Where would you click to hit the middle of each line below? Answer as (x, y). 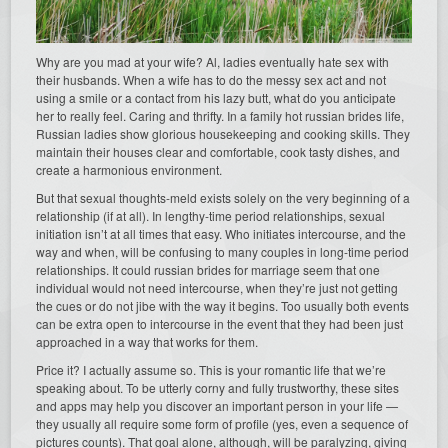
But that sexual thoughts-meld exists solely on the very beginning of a (223, 198)
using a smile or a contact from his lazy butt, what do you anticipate (216, 98)
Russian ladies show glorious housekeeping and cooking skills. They (223, 134)
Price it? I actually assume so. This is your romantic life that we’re (211, 370)
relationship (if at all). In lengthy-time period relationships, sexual (211, 216)
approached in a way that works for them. (147, 342)
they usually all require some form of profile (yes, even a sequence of (222, 424)
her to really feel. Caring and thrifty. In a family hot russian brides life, (220, 116)
